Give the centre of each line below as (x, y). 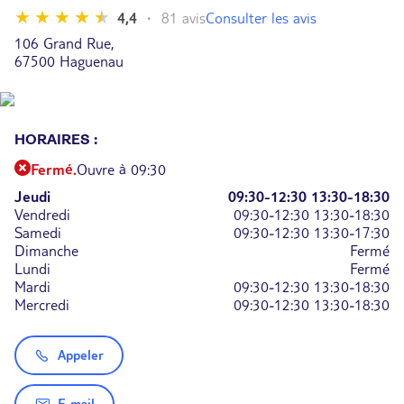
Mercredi (42, 305)
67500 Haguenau (69, 61)
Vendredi (42, 215)
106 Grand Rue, (64, 43)
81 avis (184, 18)
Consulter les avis (261, 18)
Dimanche (46, 251)
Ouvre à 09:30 (121, 170)
